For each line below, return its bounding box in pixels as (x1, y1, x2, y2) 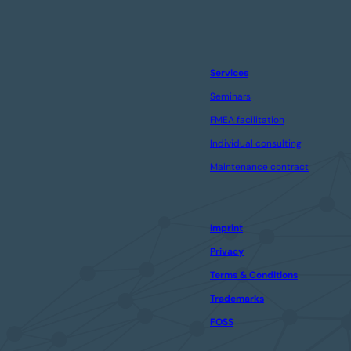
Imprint (210, 222, 243, 235)
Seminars (210, 90, 251, 103)
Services (210, 67, 248, 80)
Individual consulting (210, 137, 302, 150)
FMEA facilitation (210, 114, 284, 127)
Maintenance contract (210, 161, 309, 174)
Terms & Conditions (210, 269, 298, 282)
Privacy (210, 245, 244, 259)
